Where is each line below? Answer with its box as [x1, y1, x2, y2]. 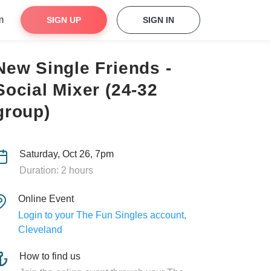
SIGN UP [47, 15, 81, 25]
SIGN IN [143, 15, 174, 25]
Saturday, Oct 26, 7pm [19, 149, 114, 159]
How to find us [19, 251, 80, 261]
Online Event [18, 194, 74, 204]
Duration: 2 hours [19, 165, 93, 175]
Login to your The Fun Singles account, [18, 210, 186, 220]
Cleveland [18, 224, 62, 235]
